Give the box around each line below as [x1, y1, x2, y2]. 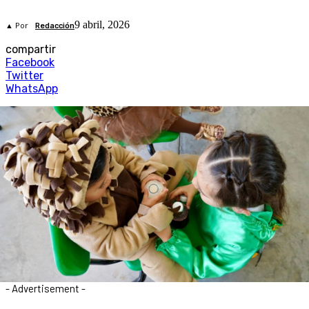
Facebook [6, 56, 54, 70]
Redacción [35, 21, 74, 31]
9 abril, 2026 [74, 19, 130, 31]
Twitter [6, 69, 43, 83]
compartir [6, 43, 56, 57]
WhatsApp [6, 82, 58, 96]
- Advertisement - [6, 281, 86, 295]
